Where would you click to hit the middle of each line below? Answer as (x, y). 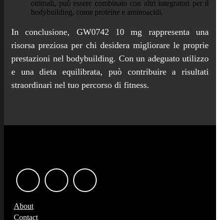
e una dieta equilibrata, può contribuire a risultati (110, 72)
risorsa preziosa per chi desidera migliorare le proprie (110, 45)
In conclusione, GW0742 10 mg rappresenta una (110, 32)
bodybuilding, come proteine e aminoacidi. (97, 12)
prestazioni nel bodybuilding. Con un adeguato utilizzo (110, 59)
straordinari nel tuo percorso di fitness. (80, 85)
